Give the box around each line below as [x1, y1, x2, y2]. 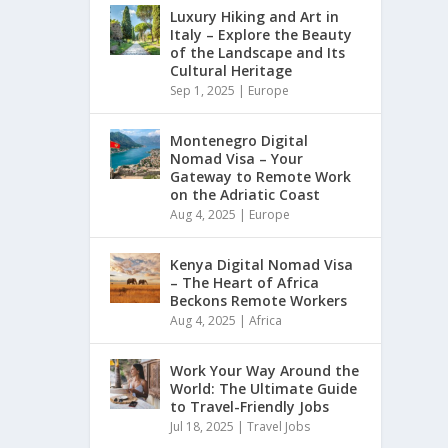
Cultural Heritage [170, 60, 293, 80]
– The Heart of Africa [170, 272, 320, 292]
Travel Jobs [247, 417, 311, 435]
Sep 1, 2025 [170, 81, 236, 99]
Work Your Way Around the [170, 360, 360, 380]
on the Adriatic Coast [170, 184, 321, 204]
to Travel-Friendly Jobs [170, 396, 330, 416]
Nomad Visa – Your [170, 148, 304, 168]
